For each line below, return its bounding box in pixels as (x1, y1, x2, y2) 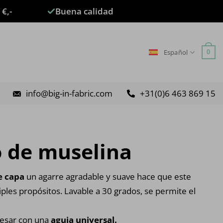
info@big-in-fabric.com (26, 88, 112, 99)
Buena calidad (55, 5, 113, 17)
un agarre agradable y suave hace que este (24, 171, 191, 182)
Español (163, 48, 188, 57)
